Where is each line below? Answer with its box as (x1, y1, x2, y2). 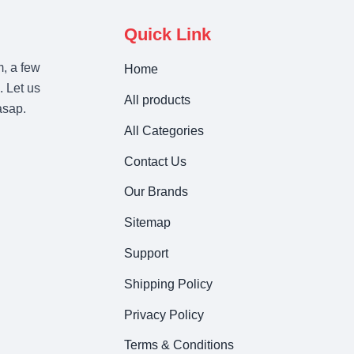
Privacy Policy (124, 307, 204, 322)
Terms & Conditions (124, 338, 234, 352)
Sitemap (124, 216, 171, 230)
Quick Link (124, 24, 211, 45)
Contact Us (124, 154, 186, 168)
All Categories (124, 123, 204, 137)
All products (124, 92, 190, 107)
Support (124, 246, 168, 260)
